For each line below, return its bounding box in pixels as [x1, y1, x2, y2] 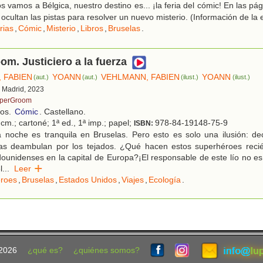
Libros [80, 23, 103, 33]
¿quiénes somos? [73, 246, 140, 255]
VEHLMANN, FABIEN [101, 72, 180, 82]
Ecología [149, 175, 181, 185]
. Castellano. [39, 107, 86, 117]
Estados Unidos [59, 175, 117, 185]
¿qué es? [27, 246, 63, 255]
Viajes [122, 175, 144, 185]
